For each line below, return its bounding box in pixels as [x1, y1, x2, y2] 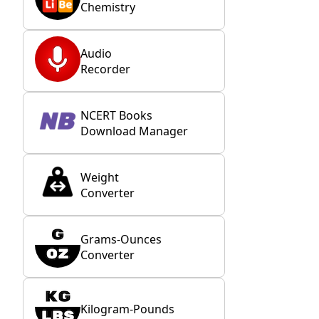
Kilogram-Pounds [80, 300, 174, 317]
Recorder [80, 61, 130, 77]
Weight [80, 169, 119, 185]
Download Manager [80, 122, 188, 139]
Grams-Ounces [80, 231, 162, 247]
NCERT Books [80, 107, 152, 123]
